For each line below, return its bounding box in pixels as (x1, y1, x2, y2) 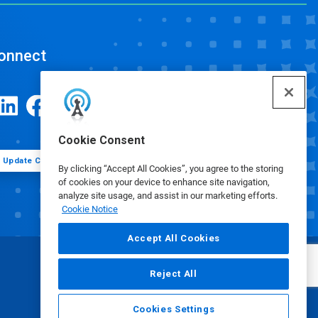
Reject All (150, 268, 197, 279)
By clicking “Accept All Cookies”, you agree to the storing (58, 163, 283, 174)
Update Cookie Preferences (2, 155, 118, 165)
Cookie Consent (58, 133, 145, 147)
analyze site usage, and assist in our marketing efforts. (58, 190, 278, 201)
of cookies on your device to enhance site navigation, (58, 177, 270, 187)
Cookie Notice (62, 204, 118, 214)
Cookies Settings (132, 304, 215, 314)
